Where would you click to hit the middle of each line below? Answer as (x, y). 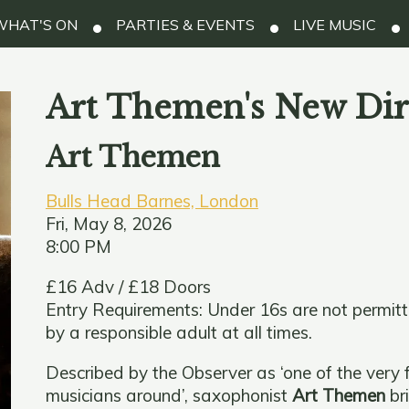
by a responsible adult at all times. (178, 332)
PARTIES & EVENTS (183, 25)
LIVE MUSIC (332, 25)
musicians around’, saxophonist (168, 395)
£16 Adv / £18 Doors (128, 286)
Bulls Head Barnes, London (152, 200)
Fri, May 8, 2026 (108, 223)
